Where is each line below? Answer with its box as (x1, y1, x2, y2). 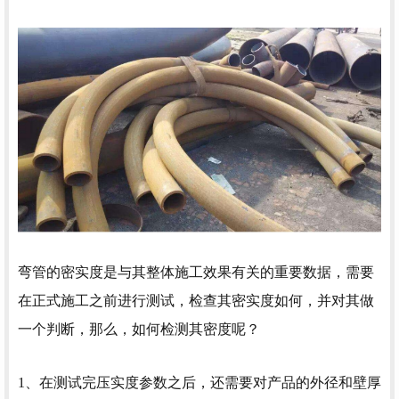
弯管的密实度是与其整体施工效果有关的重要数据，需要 (18, 264, 374, 280)
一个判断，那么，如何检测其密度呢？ (18, 321, 260, 337)
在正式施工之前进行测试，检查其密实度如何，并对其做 (18, 292, 374, 308)
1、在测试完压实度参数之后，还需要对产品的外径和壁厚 (18, 375, 381, 391)
